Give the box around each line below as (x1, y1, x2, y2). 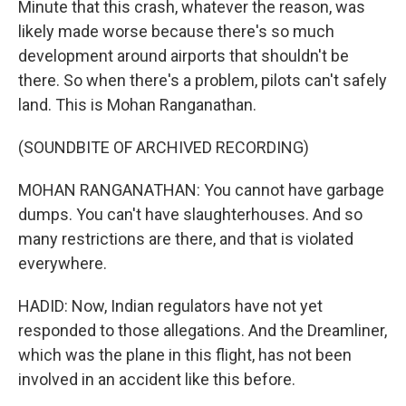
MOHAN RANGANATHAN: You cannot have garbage (18, 180, 384, 199)
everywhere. (18, 254, 107, 273)
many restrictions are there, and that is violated (18, 229, 353, 248)
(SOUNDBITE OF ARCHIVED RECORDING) (18, 138, 309, 157)
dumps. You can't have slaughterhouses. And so (18, 205, 362, 224)
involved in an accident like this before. (18, 370, 295, 389)
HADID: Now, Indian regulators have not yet (18, 296, 323, 315)
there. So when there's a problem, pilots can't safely (18, 71, 387, 90)
